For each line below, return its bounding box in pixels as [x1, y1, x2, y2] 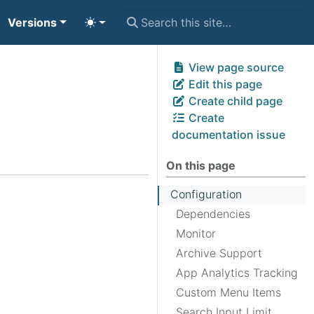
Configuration [170, 187, 242, 201]
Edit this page [186, 77, 262, 91]
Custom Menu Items [176, 285, 281, 299]
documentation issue [172, 128, 285, 142]
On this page [166, 158, 235, 172]
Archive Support [176, 246, 262, 260]
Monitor [176, 226, 216, 240]
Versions [8, 15, 57, 29]
